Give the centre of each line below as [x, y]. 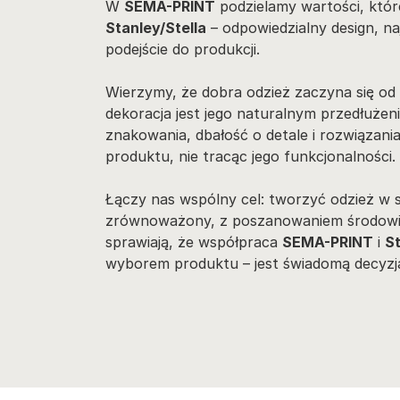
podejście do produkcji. [183, 49]
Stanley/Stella [156, 27]
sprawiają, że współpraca [194, 242]
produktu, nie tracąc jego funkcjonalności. [250, 156]
